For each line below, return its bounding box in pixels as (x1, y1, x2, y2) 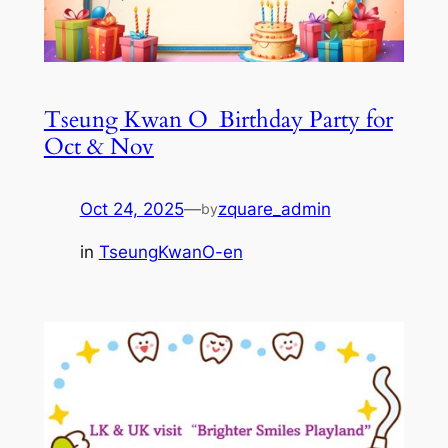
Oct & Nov (43, 130, 154, 162)
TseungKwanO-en (98, 241, 243, 262)
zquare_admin (217, 198, 331, 219)
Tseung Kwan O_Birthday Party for (43, 103, 393, 135)
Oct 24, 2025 (79, 198, 184, 219)
